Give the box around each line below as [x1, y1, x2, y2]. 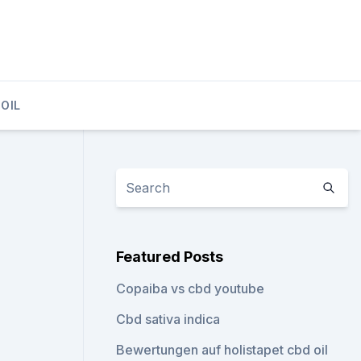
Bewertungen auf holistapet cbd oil [116, 342, 329, 358]
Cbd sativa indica [116, 311, 221, 327]
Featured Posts [116, 248, 224, 265]
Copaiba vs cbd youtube [116, 280, 265, 297]
